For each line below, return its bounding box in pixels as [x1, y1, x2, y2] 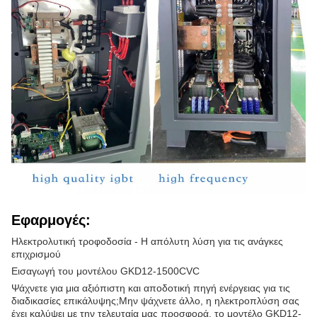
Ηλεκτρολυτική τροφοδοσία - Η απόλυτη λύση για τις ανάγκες [11, 236, 283, 247]
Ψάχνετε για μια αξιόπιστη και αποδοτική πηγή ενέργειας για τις [11, 282, 290, 294]
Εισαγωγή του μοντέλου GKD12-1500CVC [11, 265, 200, 277]
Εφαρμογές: [11, 212, 91, 228]
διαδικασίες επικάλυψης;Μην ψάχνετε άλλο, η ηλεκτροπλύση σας [11, 295, 299, 306]
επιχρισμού [11, 248, 61, 260]
